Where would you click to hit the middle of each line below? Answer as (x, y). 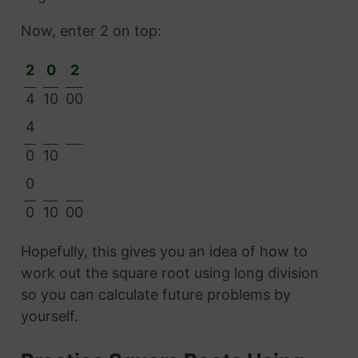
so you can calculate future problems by (155, 294)
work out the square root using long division (169, 272)
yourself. (49, 316)
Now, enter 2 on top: (91, 30)
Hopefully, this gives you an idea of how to (164, 251)
